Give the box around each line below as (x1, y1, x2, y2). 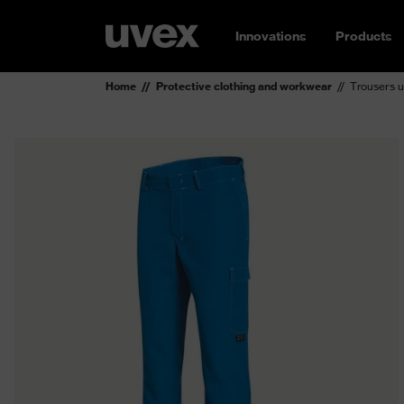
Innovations (235, 28, 307, 44)
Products (335, 28, 392, 44)
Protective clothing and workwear (156, 79, 332, 93)
